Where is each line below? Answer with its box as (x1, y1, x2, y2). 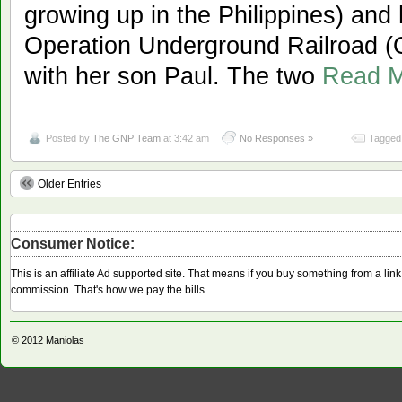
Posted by (46, 133, 92, 144)
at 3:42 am (161, 133, 209, 144)
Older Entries (38, 178, 101, 191)
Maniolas (46, 334, 84, 345)
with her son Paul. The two (24, 61, 322, 90)
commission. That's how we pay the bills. (11, 283, 207, 296)
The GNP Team (92, 133, 161, 144)
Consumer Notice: (11, 235, 135, 251)
